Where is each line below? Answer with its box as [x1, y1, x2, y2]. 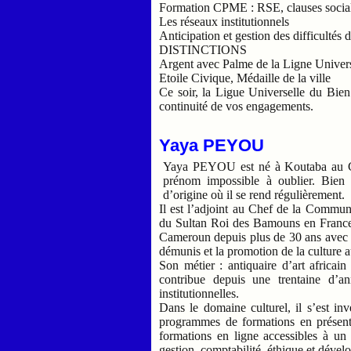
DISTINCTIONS [159, 42, 248, 56]
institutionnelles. [159, 286, 240, 300]
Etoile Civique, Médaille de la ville [159, 71, 331, 85]
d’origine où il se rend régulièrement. [163, 187, 346, 201]
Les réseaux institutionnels [159, 14, 290, 28]
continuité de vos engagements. [159, 99, 314, 113]
